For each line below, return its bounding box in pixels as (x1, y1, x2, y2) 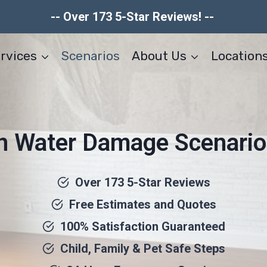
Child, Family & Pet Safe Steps (60, 241, 225, 256)
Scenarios (61, 48, 120, 63)
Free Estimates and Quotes (69, 197, 216, 212)
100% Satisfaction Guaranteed (60, 219, 225, 234)
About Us (131, 48, 187, 63)
